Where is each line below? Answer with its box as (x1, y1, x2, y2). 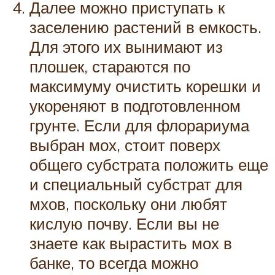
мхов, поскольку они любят (29, 193, 227, 214)
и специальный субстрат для (29, 174, 242, 194)
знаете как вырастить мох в (29, 233, 232, 253)
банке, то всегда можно (29, 252, 198, 273)
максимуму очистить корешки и (29, 76, 261, 96)
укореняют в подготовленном (29, 95, 241, 115)
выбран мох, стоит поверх (29, 134, 220, 155)
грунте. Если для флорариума (29, 115, 249, 135)
